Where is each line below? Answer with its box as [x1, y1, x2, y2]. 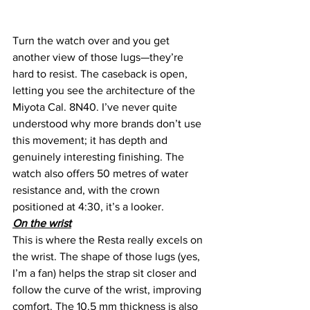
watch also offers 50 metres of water [12, 167, 191, 180]
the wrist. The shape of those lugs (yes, [12, 250, 203, 263]
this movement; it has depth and [12, 134, 170, 147]
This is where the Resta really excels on [12, 234, 206, 246]
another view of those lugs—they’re [12, 51, 186, 64]
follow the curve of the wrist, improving [12, 284, 204, 296]
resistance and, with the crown [12, 184, 163, 197]
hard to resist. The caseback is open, [12, 68, 190, 80]
